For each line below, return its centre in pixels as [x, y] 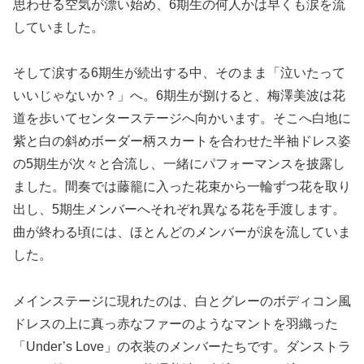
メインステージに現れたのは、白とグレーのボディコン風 [182, 301]
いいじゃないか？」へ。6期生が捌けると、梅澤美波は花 [179, 96]
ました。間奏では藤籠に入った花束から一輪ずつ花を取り [182, 187]
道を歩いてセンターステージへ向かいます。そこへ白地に [182, 119]
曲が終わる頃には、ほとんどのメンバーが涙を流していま [182, 232]
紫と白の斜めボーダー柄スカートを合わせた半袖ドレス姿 [182, 141]
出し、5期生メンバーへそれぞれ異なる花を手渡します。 [179, 210]
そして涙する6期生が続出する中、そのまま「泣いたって [179, 73]
